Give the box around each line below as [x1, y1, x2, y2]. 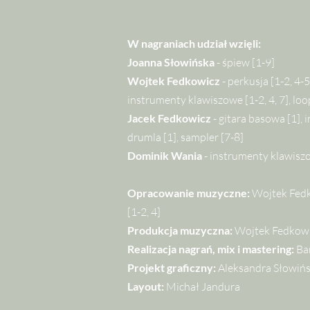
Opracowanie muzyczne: [127, 186, 252, 199]
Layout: [127, 280, 166, 293]
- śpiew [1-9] [215, 55, 275, 69]
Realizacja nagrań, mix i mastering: [127, 242, 296, 255]
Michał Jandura [166, 280, 240, 293]
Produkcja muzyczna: [127, 224, 235, 237]
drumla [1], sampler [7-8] [127, 130, 244, 144]
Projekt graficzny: [127, 261, 218, 274]
